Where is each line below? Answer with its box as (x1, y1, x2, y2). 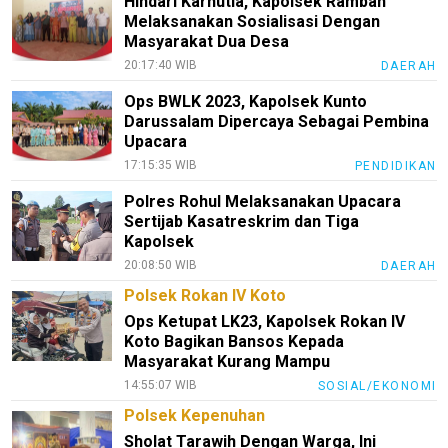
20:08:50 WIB (124, 257, 198, 272)
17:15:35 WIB (124, 157, 198, 172)
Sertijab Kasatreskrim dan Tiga (124, 211, 360, 231)
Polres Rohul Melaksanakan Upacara (124, 191, 402, 211)
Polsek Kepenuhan (124, 405, 266, 425)
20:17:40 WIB (124, 57, 198, 72)
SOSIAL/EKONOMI (317, 378, 437, 393)
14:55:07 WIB (124, 377, 198, 392)
